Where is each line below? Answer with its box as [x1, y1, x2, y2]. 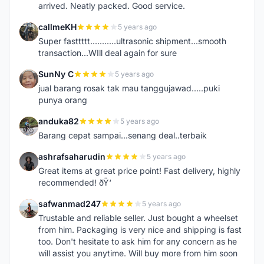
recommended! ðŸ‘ [38, 177, 111, 187]
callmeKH [38, 22, 77, 32]
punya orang [38, 95, 87, 105]
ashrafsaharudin [38, 151, 105, 161]
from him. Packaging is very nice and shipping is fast [38, 225, 242, 235]
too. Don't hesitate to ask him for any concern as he [38, 236, 237, 246]
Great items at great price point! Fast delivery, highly [38, 166, 240, 176]
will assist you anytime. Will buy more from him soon [38, 248, 237, 258]
